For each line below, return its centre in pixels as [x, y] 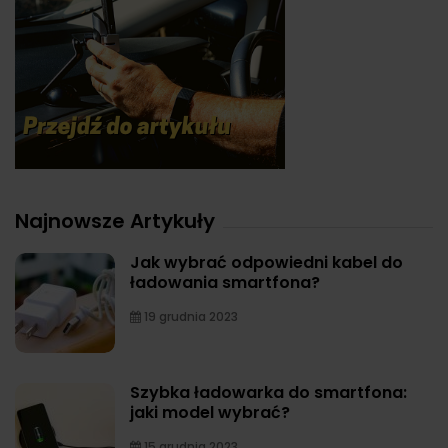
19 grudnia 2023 [189, 316]
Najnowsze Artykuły [115, 220]
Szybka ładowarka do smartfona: [268, 392]
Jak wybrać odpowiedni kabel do [266, 262]
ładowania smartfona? [225, 282]
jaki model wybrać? [210, 412]
